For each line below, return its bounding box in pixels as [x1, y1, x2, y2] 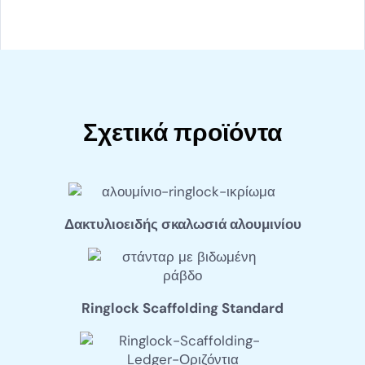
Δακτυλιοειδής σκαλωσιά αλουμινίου [64, 215, 301, 234]
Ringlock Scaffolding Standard [81, 299, 284, 318]
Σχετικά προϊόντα [83, 117, 282, 149]
